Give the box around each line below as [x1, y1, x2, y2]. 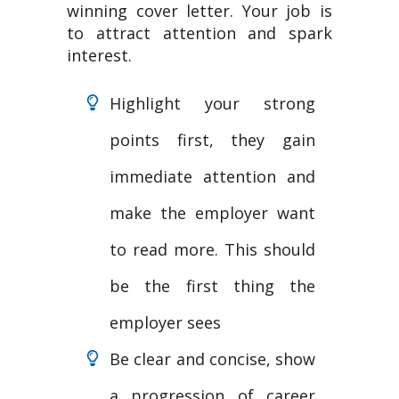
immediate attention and [110, 166, 315, 187]
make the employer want [110, 202, 315, 224]
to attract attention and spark [67, 22, 332, 44]
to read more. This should [110, 239, 315, 260]
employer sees [110, 312, 221, 333]
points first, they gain [110, 129, 315, 151]
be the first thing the [110, 275, 315, 297]
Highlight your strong [110, 93, 315, 114]
